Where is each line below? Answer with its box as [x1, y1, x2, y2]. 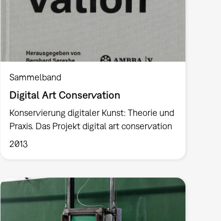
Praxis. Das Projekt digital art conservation [9, 120, 172, 131]
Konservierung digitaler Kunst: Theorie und [9, 107, 174, 118]
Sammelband [9, 72, 61, 83]
